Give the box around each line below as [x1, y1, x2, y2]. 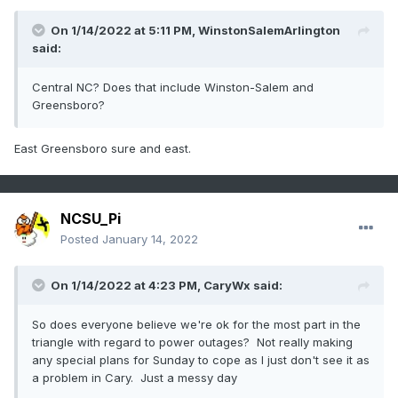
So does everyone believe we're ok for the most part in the [32, 317, 361, 332]
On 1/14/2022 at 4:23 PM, [51, 278, 203, 293]
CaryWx [203, 278, 251, 293]
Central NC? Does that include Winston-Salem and [32, 80, 314, 95]
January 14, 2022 [102, 232, 198, 247]
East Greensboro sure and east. [14, 141, 191, 156]
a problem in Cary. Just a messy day [32, 370, 237, 386]
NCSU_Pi [60, 210, 121, 228]
